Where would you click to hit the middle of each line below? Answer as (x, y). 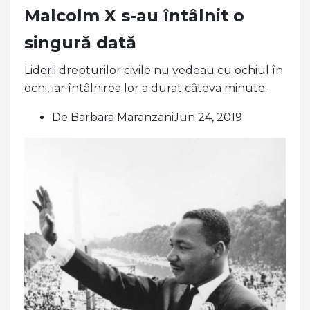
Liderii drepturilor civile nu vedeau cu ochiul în (154, 71)
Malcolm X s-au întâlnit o (134, 16)
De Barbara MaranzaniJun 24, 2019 (147, 118)
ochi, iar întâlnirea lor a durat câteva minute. (146, 89)
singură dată (80, 43)
